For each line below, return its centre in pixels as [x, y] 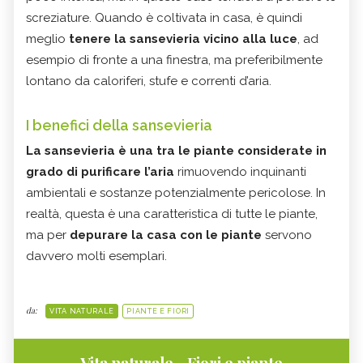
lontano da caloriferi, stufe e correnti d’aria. [149, 81]
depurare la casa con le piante [166, 235]
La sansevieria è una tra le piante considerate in [176, 151]
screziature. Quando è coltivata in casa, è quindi [164, 18]
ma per [48, 235]
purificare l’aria [128, 172]
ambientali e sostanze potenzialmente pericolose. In [176, 193]
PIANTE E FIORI [158, 312]
